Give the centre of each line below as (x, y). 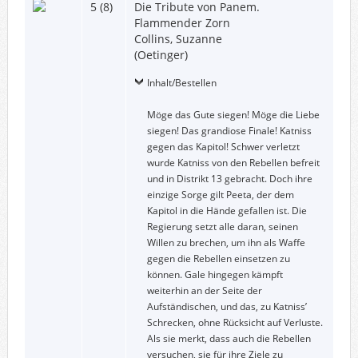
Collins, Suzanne (178, 38)
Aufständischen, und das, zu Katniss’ (227, 306)
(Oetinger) (161, 54)
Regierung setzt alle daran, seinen (222, 226)
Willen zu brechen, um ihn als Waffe (226, 242)
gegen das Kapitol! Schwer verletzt (223, 146)
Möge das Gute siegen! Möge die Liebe (233, 114)
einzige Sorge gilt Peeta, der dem (220, 194)
